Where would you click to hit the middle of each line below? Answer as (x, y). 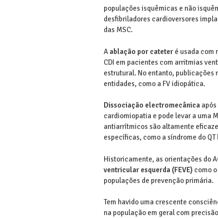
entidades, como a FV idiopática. (154, 83)
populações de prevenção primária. (158, 180)
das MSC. (118, 30)
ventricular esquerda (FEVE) (148, 170)
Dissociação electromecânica (152, 105)
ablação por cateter (141, 51)
